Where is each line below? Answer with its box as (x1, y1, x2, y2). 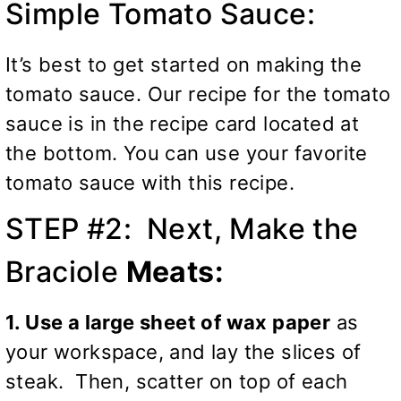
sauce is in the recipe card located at (5, 112, 360, 136)
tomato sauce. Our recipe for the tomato (5, 82, 391, 107)
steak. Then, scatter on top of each (5, 370, 348, 394)
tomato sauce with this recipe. (5, 171, 294, 195)
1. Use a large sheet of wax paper (5, 311, 331, 335)
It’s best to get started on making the (5, 53, 363, 77)
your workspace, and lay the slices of (5, 340, 362, 364)
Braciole (5, 254, 126, 290)
